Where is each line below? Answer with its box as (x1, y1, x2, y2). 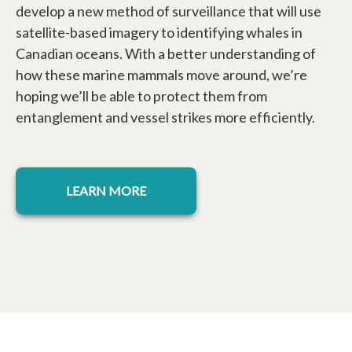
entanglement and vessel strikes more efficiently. (16, 108, 315, 126)
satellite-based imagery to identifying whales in (16, 24, 302, 42)
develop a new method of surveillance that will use (16, 2, 321, 20)
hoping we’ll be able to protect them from (16, 87, 267, 105)
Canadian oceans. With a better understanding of (16, 45, 316, 63)
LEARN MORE (66, 183, 146, 199)
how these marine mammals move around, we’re (16, 66, 307, 84)
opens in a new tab (105, 169, 204, 185)
